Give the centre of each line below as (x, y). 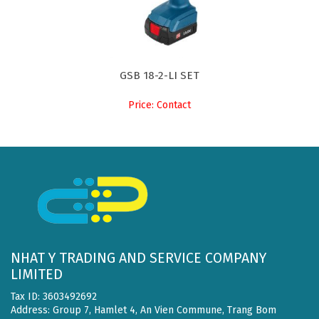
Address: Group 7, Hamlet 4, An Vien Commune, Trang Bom (143, 310)
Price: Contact (159, 105)
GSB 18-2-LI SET (159, 76)
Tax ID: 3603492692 (54, 297)
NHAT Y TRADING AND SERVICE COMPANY (138, 258)
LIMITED (37, 274)
